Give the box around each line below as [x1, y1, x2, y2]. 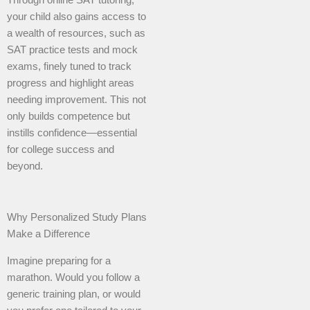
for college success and [7, 144, 114, 156]
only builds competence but [7, 111, 130, 122]
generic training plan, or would [7, 288, 140, 300]
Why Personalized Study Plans [7, 212, 147, 224]
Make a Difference [7, 228, 90, 240]
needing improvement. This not [7, 94, 146, 106]
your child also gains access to [7, 11, 146, 23]
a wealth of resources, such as [7, 28, 145, 39]
